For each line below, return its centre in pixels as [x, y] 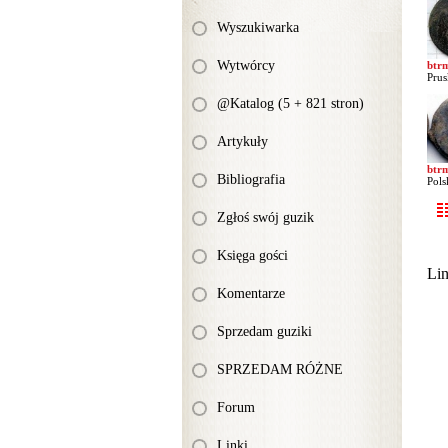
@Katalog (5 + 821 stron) [290, 103]
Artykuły [242, 141]
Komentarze [251, 293]
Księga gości [252, 255]
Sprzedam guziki [264, 331]
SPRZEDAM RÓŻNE [280, 369]
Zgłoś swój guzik [265, 217]
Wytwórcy [246, 65]
